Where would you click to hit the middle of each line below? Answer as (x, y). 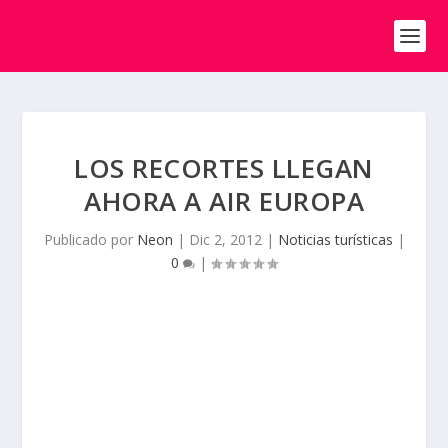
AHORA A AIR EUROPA (224, 201)
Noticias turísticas (335, 239)
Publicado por (90, 239)
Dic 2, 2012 (225, 239)
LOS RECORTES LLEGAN (224, 168)
